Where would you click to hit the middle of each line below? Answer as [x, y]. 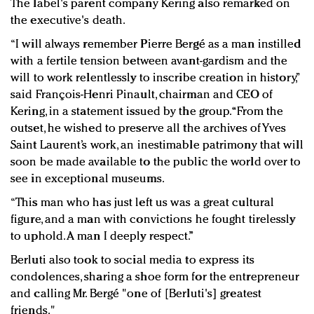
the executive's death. [68, 21]
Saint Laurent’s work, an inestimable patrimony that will [157, 146]
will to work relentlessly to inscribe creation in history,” [155, 78]
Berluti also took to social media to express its [132, 261]
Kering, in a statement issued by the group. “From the [147, 112]
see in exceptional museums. [88, 179]
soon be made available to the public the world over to [156, 163]
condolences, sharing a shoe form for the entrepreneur [155, 278]
